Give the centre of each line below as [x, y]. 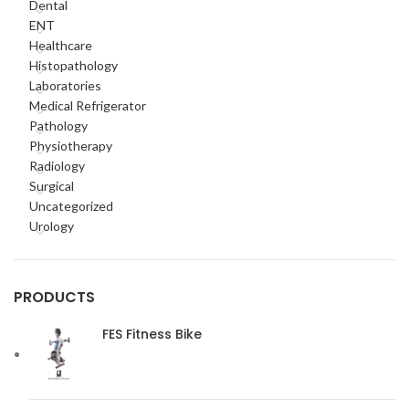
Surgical [52, 186]
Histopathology [73, 65]
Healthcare [61, 45]
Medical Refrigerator [88, 105]
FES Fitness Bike [152, 334]
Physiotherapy [71, 146]
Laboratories [65, 85]
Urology [52, 226]
